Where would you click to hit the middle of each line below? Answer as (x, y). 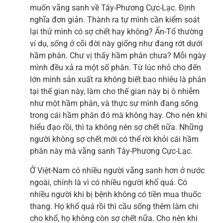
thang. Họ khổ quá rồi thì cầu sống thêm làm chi (114, 206)
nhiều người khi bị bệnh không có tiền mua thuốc (115, 194)
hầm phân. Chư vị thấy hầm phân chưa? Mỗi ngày (118, 56)
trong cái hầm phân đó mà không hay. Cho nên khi (118, 115)
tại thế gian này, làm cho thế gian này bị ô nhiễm (115, 92)
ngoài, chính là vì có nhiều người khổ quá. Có (109, 182)
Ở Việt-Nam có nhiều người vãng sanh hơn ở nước (117, 170)
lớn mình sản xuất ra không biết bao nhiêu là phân (118, 80)
